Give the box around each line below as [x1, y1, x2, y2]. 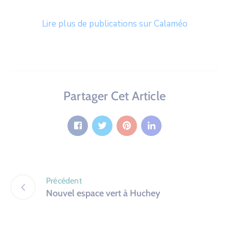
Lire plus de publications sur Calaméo [41, 17, 188, 30]
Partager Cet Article [63, 88, 166, 103]
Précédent [46, 176, 82, 186]
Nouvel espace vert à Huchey [46, 188, 160, 199]
